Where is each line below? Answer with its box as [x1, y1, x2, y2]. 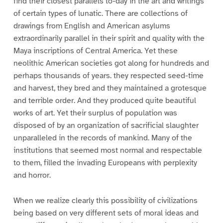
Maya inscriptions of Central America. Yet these [13, 45, 178, 56]
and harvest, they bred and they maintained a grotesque [13, 83, 207, 93]
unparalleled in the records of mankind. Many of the [13, 132, 192, 143]
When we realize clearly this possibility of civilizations [13, 195, 198, 206]
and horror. [13, 170, 51, 180]
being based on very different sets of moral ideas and [13, 208, 199, 218]
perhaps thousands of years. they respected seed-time [13, 70, 204, 81]
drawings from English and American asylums [13, 20, 170, 31]
